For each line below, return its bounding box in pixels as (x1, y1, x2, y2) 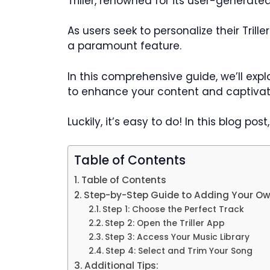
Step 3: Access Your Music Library (104, 231, 250, 243)
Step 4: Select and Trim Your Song (105, 245, 253, 257)
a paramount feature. (67, 39, 181, 53)
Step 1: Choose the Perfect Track (102, 203, 244, 215)
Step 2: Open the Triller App (104, 217, 225, 229)
